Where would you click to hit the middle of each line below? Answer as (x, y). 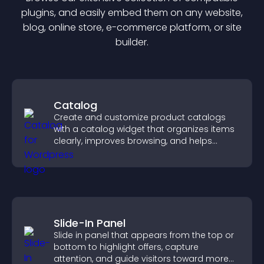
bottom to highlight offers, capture (126, 247)
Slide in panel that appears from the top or (144, 235)
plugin (35, 13)
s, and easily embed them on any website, (146, 13)
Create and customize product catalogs (140, 117)
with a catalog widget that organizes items (144, 129)
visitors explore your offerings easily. (129, 153)
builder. (132, 42)
